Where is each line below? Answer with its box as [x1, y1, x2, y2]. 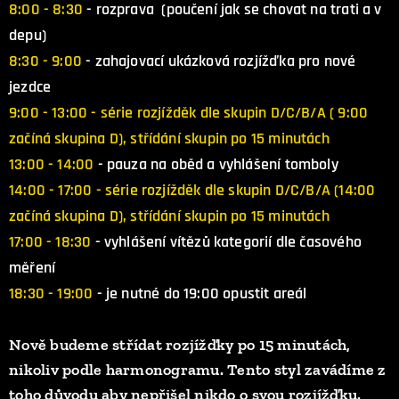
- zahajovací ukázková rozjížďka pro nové [81, 51, 356, 71]
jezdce [9, 77, 52, 97]
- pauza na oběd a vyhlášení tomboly [97, 154, 338, 175]
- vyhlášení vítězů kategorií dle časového [94, 232, 362, 252]
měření [9, 257, 56, 278]
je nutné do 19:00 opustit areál [105, 283, 307, 304]
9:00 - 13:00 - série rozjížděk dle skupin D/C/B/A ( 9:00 [9, 102, 369, 123]
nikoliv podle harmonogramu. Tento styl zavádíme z [9, 360, 387, 379]
